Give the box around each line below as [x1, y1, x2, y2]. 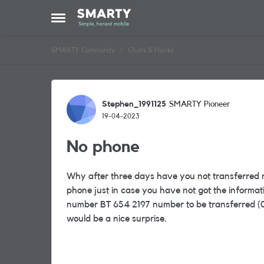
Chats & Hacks [128, 47, 174, 54]
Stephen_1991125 [102, 100, 166, 108]
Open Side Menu [51, 16, 118, 26]
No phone [67, 138, 140, 155]
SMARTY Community [51, 47, 115, 54]
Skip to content [89, 13, 143, 21]
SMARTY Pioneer [169, 100, 230, 108]
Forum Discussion [50, 81, 194, 100]
